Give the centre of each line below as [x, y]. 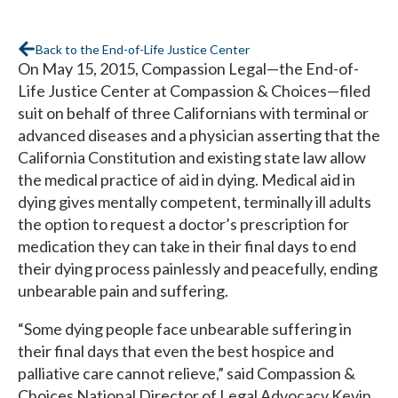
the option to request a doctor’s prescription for [183, 224]
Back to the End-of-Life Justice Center [143, 49]
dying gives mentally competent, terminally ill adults [195, 202]
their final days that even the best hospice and [176, 351]
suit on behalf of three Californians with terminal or [193, 113]
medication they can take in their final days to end [187, 246]
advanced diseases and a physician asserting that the [199, 135]
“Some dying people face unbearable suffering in [185, 329]
